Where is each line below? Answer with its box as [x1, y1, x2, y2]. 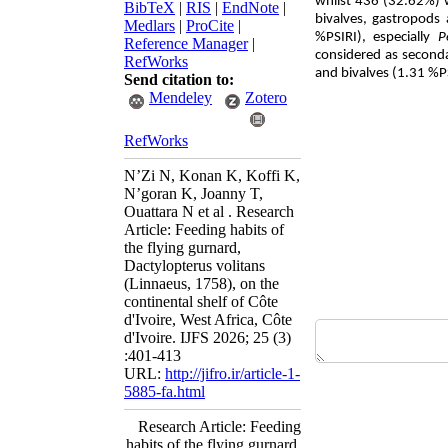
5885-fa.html [124, 383, 205, 400]
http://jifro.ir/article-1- [165, 365, 300, 382]
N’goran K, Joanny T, [124, 185, 263, 202]
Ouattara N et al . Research [124, 203, 294, 220]
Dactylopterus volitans [124, 257, 265, 274]
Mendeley [149, 89, 212, 106]
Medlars [124, 17, 175, 34]
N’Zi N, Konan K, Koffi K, [124, 167, 300, 184]
